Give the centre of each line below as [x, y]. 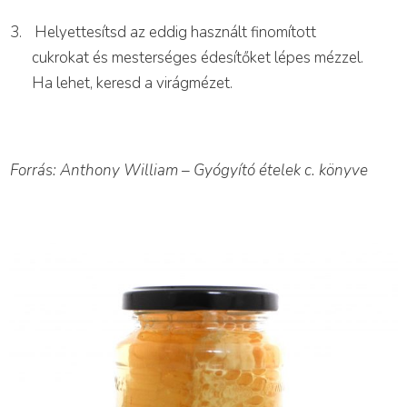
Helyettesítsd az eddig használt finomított [175, 32]
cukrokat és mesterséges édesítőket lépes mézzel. [198, 57]
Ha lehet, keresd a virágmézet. [132, 83]
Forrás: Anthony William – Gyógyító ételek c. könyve [189, 170]
